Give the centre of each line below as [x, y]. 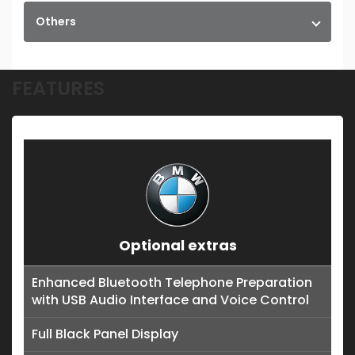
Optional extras [177, 246]
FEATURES [58, 89]
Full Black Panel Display [105, 334]
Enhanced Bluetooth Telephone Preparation [172, 283]
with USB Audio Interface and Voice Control [170, 300]
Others [56, 22]
